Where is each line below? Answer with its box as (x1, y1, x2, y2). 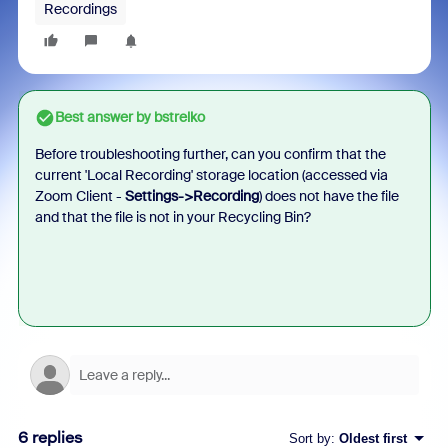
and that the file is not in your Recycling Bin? (34, 208, 311, 226)
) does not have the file (258, 187, 399, 205)
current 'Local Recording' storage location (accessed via (34, 166, 388, 184)
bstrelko (150, 108, 205, 126)
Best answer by (54, 108, 151, 126)
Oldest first (338, 430, 407, 446)
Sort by (288, 430, 331, 446)
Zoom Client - (34, 187, 125, 205)
